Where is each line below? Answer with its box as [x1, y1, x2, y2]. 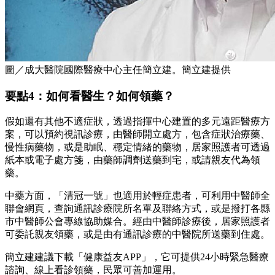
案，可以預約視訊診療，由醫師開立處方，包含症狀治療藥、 [5, 129, 270, 140]
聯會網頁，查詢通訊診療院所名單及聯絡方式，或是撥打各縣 [5, 203, 270, 214]
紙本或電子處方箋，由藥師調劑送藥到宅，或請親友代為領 [5, 155, 260, 166]
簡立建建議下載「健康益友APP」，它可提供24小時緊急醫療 [5, 252, 269, 263]
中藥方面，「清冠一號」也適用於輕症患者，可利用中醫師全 [5, 190, 270, 201]
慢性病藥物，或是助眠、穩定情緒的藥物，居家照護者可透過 [5, 142, 270, 153]
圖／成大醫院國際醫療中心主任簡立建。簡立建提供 [5, 64, 231, 75]
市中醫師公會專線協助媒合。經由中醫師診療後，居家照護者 [5, 216, 270, 227]
